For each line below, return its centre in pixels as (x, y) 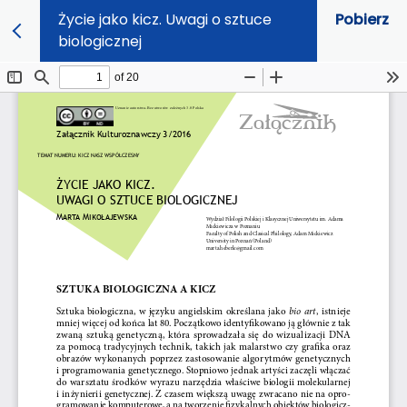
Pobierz (362, 20)
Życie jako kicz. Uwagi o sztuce (165, 20)
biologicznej (100, 41)
